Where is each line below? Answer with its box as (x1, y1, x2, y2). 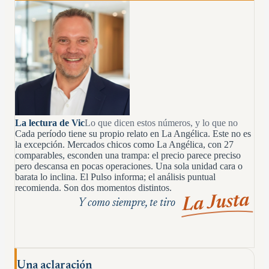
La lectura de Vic (15, 117, 85, 128)
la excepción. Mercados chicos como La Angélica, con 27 (15, 139, 234, 150)
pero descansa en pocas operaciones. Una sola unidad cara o (15, 160, 243, 171)
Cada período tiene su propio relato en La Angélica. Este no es (15, 128, 251, 139)
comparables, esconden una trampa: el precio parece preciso (15, 150, 241, 160)
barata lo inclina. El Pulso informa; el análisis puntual (15, 171, 216, 182)
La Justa (181, 190, 250, 215)
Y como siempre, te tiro (78, 197, 175, 209)
